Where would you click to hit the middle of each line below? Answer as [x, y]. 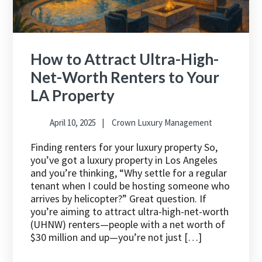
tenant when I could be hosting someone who [130, 186]
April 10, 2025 [73, 123]
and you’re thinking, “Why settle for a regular [129, 173]
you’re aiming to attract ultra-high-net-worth [130, 212]
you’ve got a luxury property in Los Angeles [124, 160]
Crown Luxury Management [162, 123]
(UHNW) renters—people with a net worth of [128, 225]
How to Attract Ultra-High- [125, 59]
